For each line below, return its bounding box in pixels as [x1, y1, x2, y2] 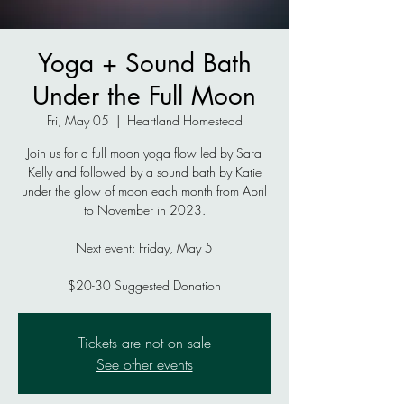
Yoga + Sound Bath [37, 47, 252, 79]
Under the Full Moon [32, 79, 256, 112]
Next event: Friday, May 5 [76, 239, 213, 256]
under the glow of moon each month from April [22, 182, 267, 199]
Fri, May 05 [46, 112, 109, 129]
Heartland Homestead [126, 112, 243, 129]
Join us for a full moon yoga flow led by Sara [27, 144, 262, 161]
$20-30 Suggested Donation [68, 277, 221, 294]
